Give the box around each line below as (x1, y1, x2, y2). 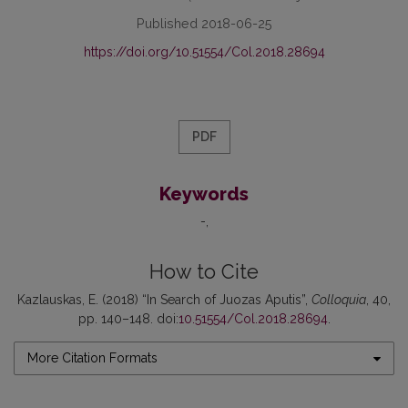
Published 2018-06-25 (136, 15, 272, 32)
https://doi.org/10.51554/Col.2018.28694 (83, 45, 325, 60)
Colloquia (311, 292, 366, 308)
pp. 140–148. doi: (77, 311, 178, 327)
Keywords (159, 183, 249, 206)
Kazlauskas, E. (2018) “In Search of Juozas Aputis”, (17, 292, 311, 308)
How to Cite (149, 260, 259, 284)
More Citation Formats (27, 351, 158, 366)
